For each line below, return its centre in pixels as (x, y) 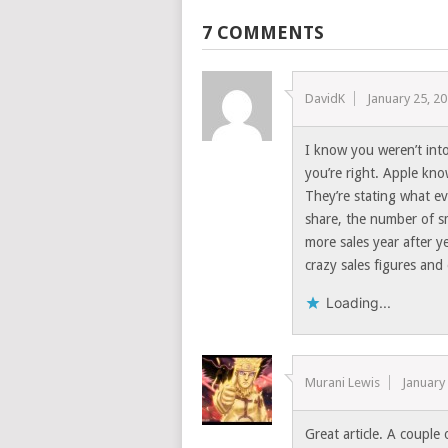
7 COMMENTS (263, 32)
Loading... (359, 302)
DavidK (325, 98)
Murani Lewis (343, 382)
